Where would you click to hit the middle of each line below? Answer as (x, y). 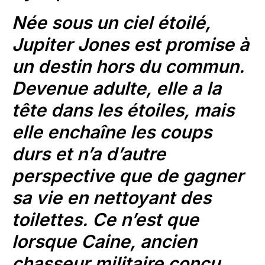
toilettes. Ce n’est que (105, 220)
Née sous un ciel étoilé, (111, 23)
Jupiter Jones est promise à (130, 45)
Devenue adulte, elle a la (117, 88)
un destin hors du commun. (128, 67)
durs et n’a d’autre (89, 154)
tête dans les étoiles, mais (123, 110)
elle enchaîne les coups (112, 132)
